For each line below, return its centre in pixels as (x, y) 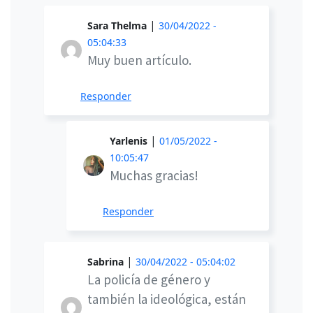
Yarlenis (129, 141)
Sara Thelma (117, 26)
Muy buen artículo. (139, 60)
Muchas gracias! (154, 176)
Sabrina (105, 262)
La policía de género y (149, 280)
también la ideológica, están (167, 299)
